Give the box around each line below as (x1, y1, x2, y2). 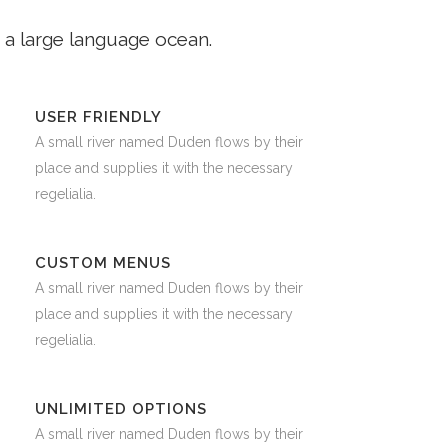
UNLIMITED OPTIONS (35, 400, 208, 419)
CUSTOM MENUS (35, 254, 172, 273)
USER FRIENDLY (35, 108, 163, 127)
